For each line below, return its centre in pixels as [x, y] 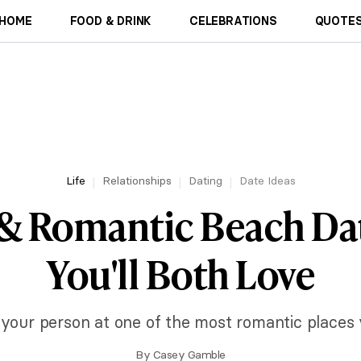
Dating [205, 180]
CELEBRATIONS [233, 21]
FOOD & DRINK [111, 21]
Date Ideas [267, 180]
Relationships [137, 180]
